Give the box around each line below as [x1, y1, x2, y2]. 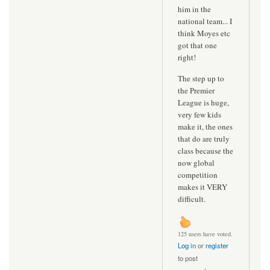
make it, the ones [178, 121, 233, 133]
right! [178, 51, 196, 63]
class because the [178, 145, 233, 157]
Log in [178, 240, 196, 250]
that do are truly [178, 133, 230, 145]
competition [178, 169, 218, 181]
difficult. [178, 193, 206, 205]
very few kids [178, 109, 221, 121]
